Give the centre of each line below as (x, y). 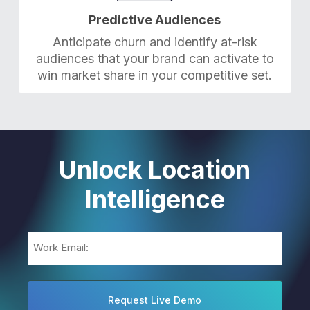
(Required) (52, 257)
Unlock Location (155, 170)
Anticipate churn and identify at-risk (155, 42)
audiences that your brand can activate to (155, 58)
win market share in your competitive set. (155, 75)
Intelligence (155, 200)
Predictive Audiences (155, 20)
